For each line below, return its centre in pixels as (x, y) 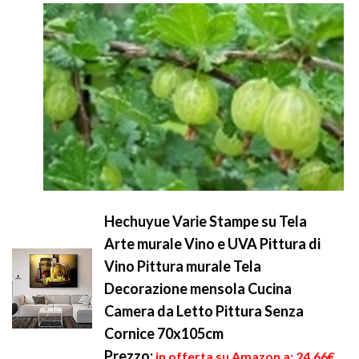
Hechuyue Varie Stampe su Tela (206, 221)
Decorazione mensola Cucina (198, 288)
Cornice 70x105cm (164, 333)
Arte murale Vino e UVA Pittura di (212, 244)
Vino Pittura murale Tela (183, 266)
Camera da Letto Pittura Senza (204, 311)
